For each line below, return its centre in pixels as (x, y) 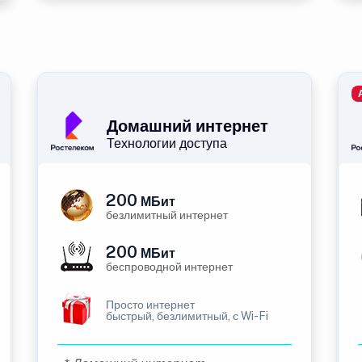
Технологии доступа (167, 143)
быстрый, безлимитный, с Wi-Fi (187, 316)
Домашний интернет (187, 126)
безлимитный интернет (167, 215)
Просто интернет (150, 305)
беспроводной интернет (169, 267)
